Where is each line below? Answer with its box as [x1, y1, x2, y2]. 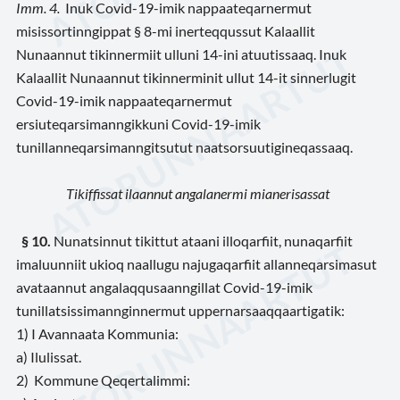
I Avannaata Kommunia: [31, 324, 179, 342]
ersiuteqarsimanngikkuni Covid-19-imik [16, 114, 261, 132]
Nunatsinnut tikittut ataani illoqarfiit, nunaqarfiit [54, 231, 353, 249]
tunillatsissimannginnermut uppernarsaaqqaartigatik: [16, 301, 345, 319]
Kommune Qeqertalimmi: [34, 371, 190, 389]
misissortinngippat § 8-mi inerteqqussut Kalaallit [16, 21, 315, 39]
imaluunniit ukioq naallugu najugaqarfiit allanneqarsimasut [16, 254, 377, 272]
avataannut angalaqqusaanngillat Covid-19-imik [16, 278, 312, 296]
